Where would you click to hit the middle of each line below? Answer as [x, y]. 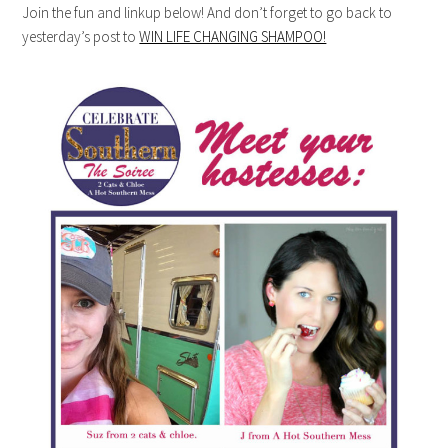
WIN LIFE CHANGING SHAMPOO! [233, 37]
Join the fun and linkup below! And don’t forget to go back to [207, 13]
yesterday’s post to [81, 37]
